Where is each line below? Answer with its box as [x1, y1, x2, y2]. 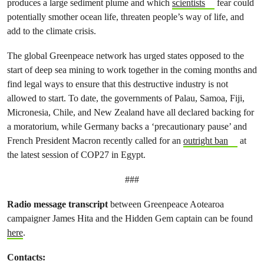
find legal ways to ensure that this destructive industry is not [7, 78, 228, 90]
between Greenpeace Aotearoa [108, 198, 224, 210]
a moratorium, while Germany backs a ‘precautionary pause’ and [7, 120, 247, 132]
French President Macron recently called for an [7, 134, 183, 146]
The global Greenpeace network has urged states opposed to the [7, 49, 244, 61]
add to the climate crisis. [7, 25, 96, 37]
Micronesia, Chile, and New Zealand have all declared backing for [7, 106, 254, 118]
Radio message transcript [7, 198, 108, 210]
